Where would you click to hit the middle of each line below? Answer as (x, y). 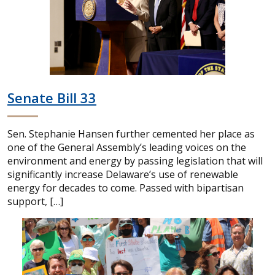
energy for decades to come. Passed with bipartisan (126, 188)
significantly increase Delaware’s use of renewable (123, 174)
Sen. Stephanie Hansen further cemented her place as (131, 134)
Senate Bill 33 (52, 98)
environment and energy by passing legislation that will (135, 161)
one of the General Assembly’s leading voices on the (127, 147)
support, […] (35, 201)
